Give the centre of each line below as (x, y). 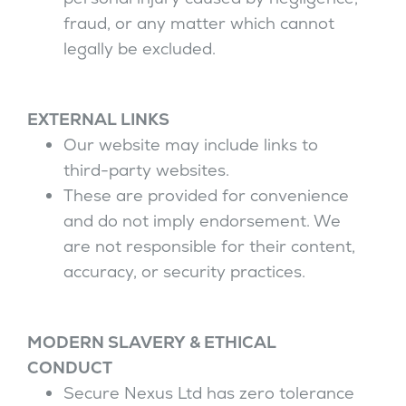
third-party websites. (146, 170)
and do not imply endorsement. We (202, 221)
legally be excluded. (140, 48)
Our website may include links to (191, 145)
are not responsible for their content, (209, 246)
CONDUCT (70, 367)
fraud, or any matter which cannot (199, 23)
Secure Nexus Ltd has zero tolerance (209, 393)
